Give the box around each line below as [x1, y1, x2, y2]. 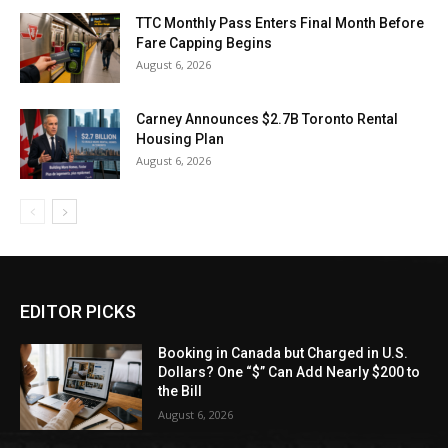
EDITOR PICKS [20, 301, 136, 322]
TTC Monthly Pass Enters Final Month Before [136, 15, 424, 31]
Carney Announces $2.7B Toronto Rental [136, 111, 398, 127]
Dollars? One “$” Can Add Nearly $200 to [158, 364, 421, 380]
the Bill [158, 383, 203, 399]
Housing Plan [136, 131, 224, 147]
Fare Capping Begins [136, 35, 272, 51]
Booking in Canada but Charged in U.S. [158, 345, 409, 361]
